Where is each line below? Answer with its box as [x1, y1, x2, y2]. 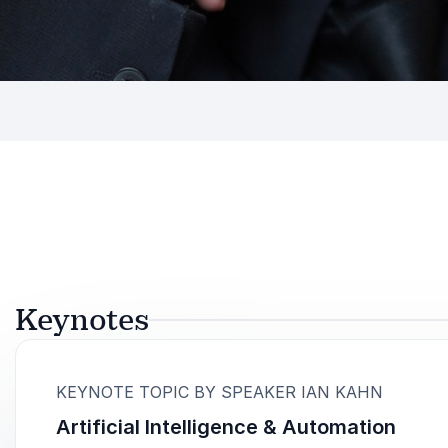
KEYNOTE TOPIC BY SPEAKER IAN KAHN [56, 382, 383, 403]
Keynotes [15, 301, 149, 340]
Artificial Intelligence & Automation [56, 415, 396, 440]
